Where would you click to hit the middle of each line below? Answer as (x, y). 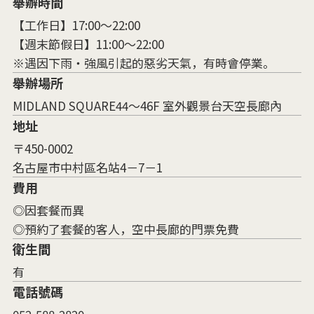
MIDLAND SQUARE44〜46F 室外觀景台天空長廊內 (147, 106)
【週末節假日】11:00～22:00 (88, 44)
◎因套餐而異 (48, 210)
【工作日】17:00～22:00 (76, 25)
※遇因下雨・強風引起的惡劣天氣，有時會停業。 (143, 63)
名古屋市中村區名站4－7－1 (87, 168)
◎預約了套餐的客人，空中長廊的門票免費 (125, 229)
